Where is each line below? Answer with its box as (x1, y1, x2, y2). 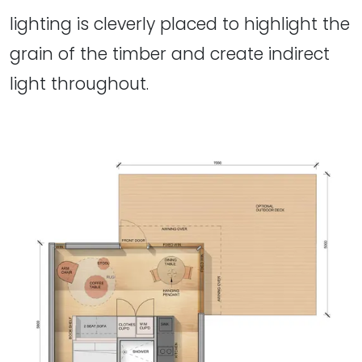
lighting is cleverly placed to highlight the (10, 12, 350, 36)
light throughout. (10, 72, 149, 96)
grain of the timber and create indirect (10, 42, 330, 66)
